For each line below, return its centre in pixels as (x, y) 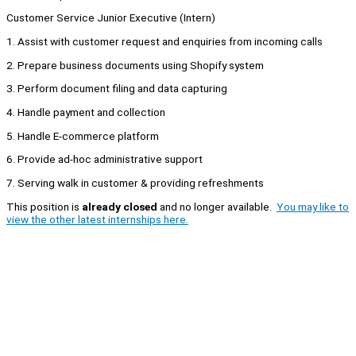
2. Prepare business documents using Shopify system (135, 65)
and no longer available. (217, 206)
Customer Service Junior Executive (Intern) (111, 18)
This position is (44, 206)
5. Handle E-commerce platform (83, 135)
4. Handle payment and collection (86, 112)
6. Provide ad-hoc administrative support (104, 159)
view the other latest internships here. (97, 219)
